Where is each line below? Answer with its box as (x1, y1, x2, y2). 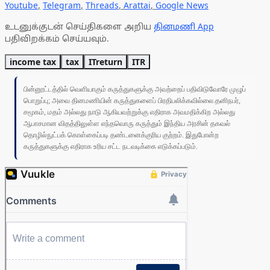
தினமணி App (154, 20, 214, 33)
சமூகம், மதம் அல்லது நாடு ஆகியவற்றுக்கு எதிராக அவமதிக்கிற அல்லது (24, 108, 235, 117)
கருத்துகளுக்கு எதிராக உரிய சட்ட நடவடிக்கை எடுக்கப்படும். (24, 142, 198, 151)
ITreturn (89, 56, 122, 68)
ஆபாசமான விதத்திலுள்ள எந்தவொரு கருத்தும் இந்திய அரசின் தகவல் (24, 119, 230, 128)
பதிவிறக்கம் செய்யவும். (5, 33, 109, 45)
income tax (10, 56, 56, 68)
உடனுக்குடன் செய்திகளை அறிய (5, 20, 154, 33)
